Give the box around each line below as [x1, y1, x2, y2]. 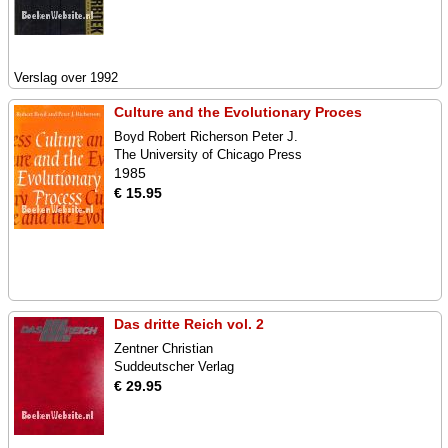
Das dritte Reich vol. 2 [114, 316, 264, 332]
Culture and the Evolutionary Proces [114, 104, 362, 120]
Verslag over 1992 [14, 70, 118, 85]
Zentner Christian [114, 341, 213, 356]
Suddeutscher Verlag [114, 359, 234, 374]
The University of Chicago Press [114, 147, 302, 162]
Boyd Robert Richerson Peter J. [114, 129, 298, 144]
